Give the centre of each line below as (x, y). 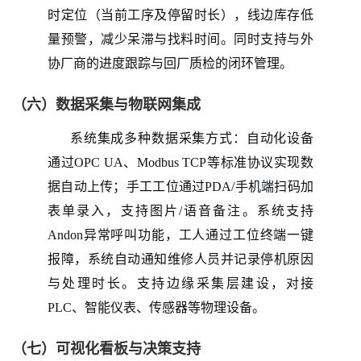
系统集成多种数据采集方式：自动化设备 (192, 138)
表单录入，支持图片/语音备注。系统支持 (180, 210)
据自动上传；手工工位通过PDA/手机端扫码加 (180, 186)
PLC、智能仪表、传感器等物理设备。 (156, 307)
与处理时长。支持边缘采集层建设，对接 (180, 283)
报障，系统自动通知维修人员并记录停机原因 (180, 259)
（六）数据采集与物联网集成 (106, 104)
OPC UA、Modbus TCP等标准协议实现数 (194, 162)
